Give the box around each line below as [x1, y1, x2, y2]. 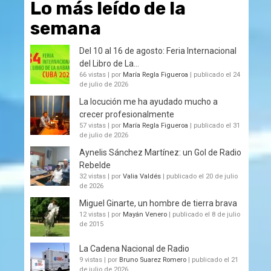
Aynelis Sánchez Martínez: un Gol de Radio [79, 147, 241, 157]
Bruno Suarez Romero [119, 255, 186, 264]
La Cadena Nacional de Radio [79, 243, 189, 253]
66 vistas [79, 70, 106, 79]
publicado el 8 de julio [172, 210, 240, 218]
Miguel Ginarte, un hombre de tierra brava [79, 198, 237, 208]
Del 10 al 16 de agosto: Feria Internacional [79, 45, 237, 56]
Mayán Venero [123, 210, 167, 218]
